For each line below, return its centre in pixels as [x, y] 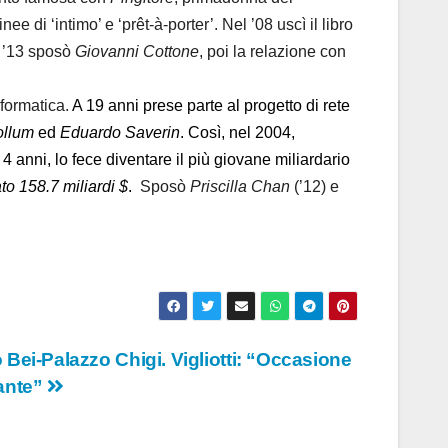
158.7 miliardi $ [73, 187]
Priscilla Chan [240, 187]
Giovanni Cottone [137, 52]
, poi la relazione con [272, 52]
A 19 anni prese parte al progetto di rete [211, 106]
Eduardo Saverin [120, 133]
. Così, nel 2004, [237, 133]
